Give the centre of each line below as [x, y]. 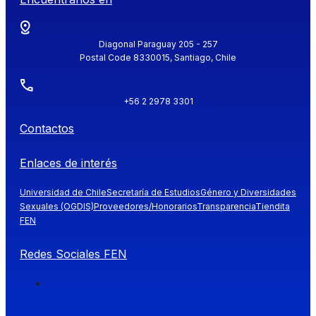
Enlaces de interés [68, 163]
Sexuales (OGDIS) [57, 206]
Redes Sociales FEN [73, 254]
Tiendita [273, 206]
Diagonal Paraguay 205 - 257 [158, 44]
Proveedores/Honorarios [145, 206]
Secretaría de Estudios [153, 192]
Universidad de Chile [63, 192]
